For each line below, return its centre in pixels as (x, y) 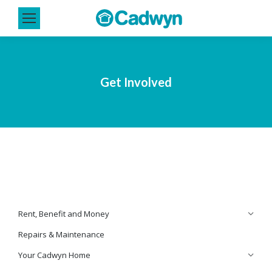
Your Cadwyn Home (54, 255)
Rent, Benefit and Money (64, 214)
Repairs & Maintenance (61, 234)
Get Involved (136, 82)
